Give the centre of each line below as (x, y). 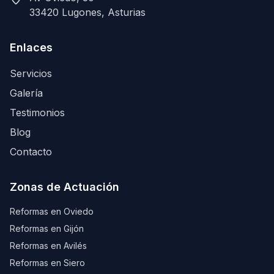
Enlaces (31, 47)
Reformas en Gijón (47, 228)
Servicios (31, 73)
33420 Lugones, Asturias (87, 12)
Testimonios (37, 113)
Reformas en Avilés (48, 246)
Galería (26, 93)
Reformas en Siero (47, 263)
